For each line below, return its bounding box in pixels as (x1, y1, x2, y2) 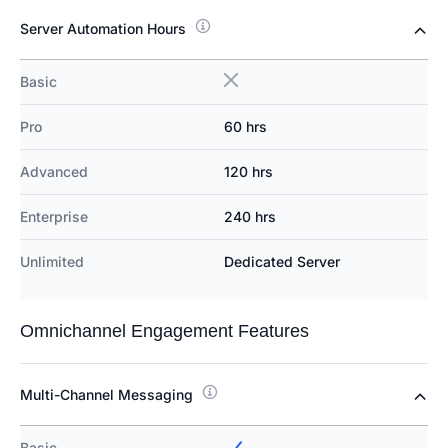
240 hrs (224, 208, 276, 226)
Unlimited (20, 253, 84, 271)
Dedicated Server (224, 253, 340, 271)
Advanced (20, 163, 88, 181)
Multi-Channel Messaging (20, 386, 193, 404)
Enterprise (20, 208, 88, 226)
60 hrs (224, 118, 267, 136)
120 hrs (224, 163, 273, 181)
